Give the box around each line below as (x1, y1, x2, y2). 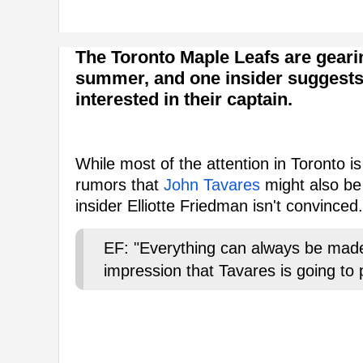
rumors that (75, 176, 164, 194)
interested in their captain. (75, 89, 293, 110)
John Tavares (164, 176, 260, 194)
